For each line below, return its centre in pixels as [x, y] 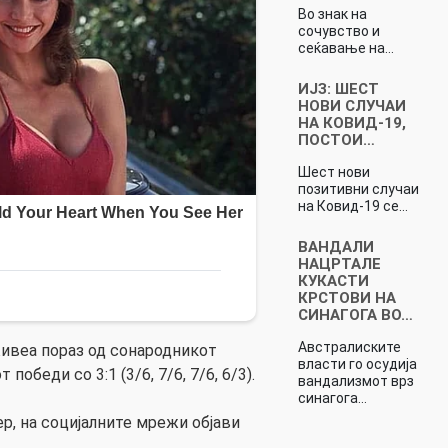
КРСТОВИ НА [346, 297]
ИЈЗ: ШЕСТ [338, 88]
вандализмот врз [355, 380]
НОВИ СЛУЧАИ [351, 105]
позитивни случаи [358, 188]
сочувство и [338, 30]
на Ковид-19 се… [352, 205]
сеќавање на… [345, 47]
